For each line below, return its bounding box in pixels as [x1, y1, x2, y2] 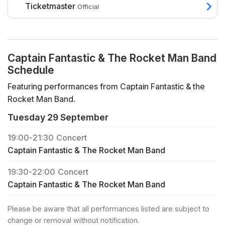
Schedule [8, 64, 54, 77]
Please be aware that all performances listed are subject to [8, 204, 209, 213]
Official [77, 3, 99, 11]
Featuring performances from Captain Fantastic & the [8, 81, 205, 92]
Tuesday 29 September [8, 112, 108, 123]
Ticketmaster [25, 1, 75, 12]
